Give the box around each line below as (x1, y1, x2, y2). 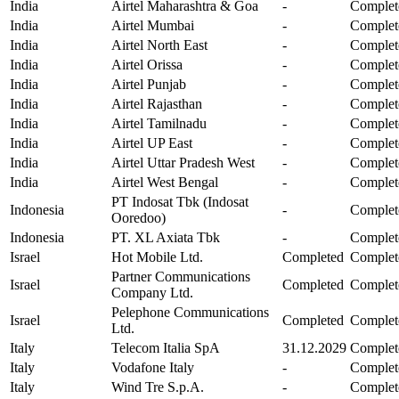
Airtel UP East (111, 134, 192, 151)
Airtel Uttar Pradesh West (111, 154, 255, 170)
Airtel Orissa (111, 56, 183, 72)
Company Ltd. (111, 284, 193, 300)
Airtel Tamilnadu (111, 115, 207, 131)
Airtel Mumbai (111, 17, 194, 33)
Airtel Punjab (111, 76, 186, 92)
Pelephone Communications (111, 304, 269, 320)
